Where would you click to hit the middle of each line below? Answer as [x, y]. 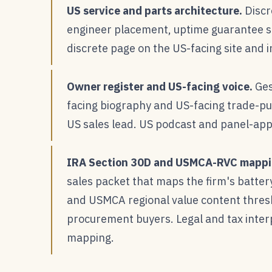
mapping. [90, 237]
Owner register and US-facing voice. [160, 86]
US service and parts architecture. [155, 10]
